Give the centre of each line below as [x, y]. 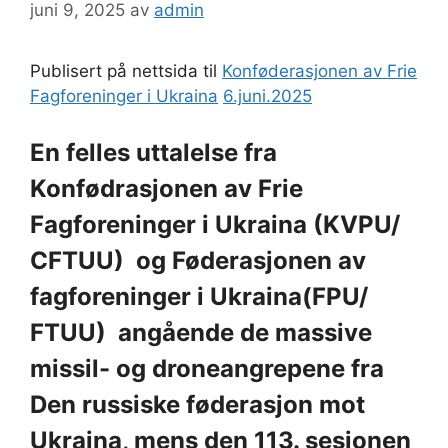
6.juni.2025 [267, 96]
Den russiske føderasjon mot [197, 404]
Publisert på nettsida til [126, 71]
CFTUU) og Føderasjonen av [198, 260]
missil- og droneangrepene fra [207, 368]
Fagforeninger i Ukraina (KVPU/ [215, 224]
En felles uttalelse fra [153, 152]
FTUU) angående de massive [201, 332]
